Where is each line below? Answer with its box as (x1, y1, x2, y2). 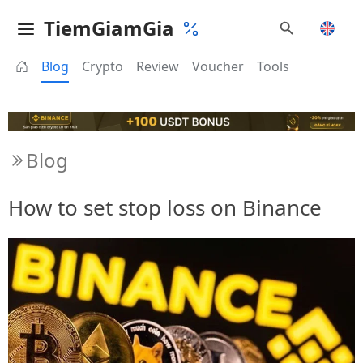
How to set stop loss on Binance (8, 192, 322, 222)
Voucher (192, 58, 244, 75)
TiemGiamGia (44, 15, 174, 41)
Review (136, 58, 179, 75)
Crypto (82, 58, 123, 75)
